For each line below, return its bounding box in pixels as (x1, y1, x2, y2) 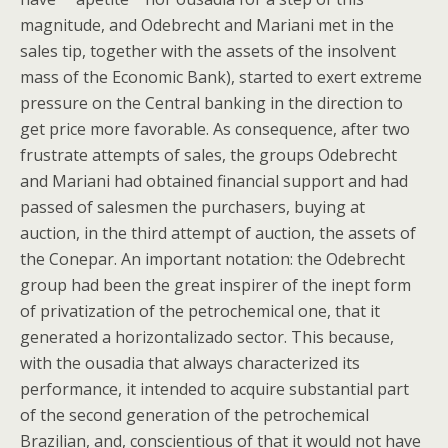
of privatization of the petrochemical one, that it (20, 300, 380, 322)
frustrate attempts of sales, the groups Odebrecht (20, 144, 397, 166)
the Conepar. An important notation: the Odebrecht (20, 248, 405, 270)
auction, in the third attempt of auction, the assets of (20, 222, 416, 244)
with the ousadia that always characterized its (20, 352, 360, 374)
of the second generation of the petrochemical (20, 404, 369, 426)
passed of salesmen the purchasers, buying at (20, 196, 365, 218)
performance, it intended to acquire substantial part (20, 378, 409, 400)
